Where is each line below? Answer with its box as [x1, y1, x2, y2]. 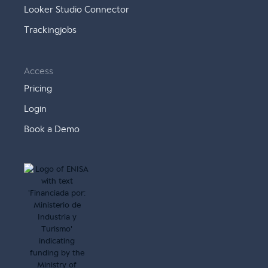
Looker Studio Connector [24, 5, 130, 15]
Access [24, 66, 54, 77]
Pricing [24, 84, 53, 94]
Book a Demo [24, 124, 80, 135]
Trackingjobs [24, 25, 77, 35]
